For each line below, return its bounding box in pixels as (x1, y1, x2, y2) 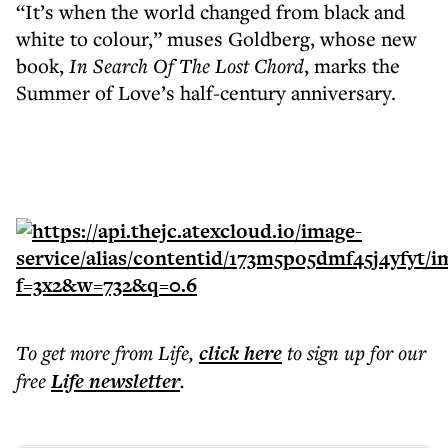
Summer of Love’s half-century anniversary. (16, 79, 396, 106)
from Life (115, 339, 189, 366)
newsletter (84, 367, 180, 395)
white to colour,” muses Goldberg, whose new (16, 25, 417, 52)
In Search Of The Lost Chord (69, 52, 304, 79)
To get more (16, 339, 115, 366)
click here (199, 339, 282, 367)
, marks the (304, 52, 400, 79)
